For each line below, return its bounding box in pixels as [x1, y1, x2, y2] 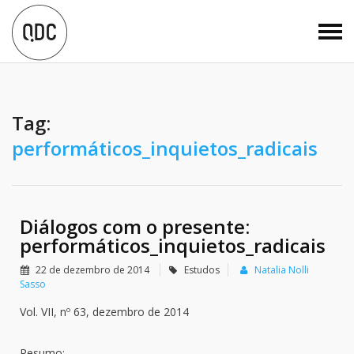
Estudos [184, 263, 220, 277]
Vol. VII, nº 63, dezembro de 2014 [20, 304, 189, 319]
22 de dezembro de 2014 [33, 263, 152, 277]
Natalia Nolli [254, 263, 309, 277]
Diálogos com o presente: [20, 213, 250, 239]
